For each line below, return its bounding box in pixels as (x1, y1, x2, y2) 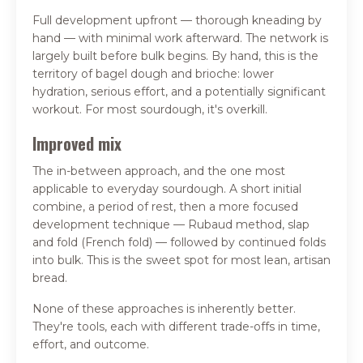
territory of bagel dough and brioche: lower (32, 66, 274, 81)
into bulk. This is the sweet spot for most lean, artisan (32, 252, 331, 267)
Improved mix (32, 130, 122, 156)
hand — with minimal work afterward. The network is (32, 30, 328, 45)
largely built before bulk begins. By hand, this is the (32, 48, 318, 63)
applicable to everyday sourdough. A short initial (32, 181, 301, 196)
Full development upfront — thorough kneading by (32, 12, 322, 28)
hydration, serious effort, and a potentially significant (32, 83, 326, 99)
